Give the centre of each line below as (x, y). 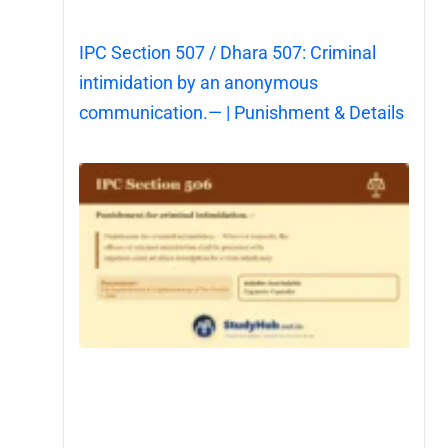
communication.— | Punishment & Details (242, 112)
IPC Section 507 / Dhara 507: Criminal (228, 52)
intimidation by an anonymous (199, 82)
